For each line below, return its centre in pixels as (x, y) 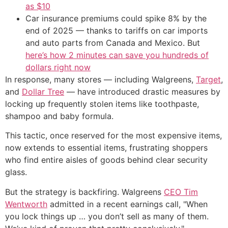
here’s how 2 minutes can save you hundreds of (117, 55)
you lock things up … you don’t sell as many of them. (107, 216)
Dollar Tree (43, 91)
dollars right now (58, 67)
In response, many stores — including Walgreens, (101, 79)
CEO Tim (181, 192)
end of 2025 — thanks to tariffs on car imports (117, 30)
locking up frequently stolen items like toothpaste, (102, 104)
